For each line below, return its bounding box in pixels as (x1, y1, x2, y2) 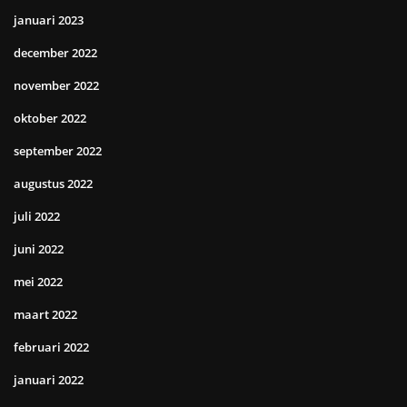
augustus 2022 (14, 175, 93, 193)
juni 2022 (14, 241, 64, 258)
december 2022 (14, 45, 97, 62)
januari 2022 (14, 372, 84, 389)
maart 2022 (14, 306, 77, 323)
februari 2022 (14, 339, 89, 356)
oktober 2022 (14, 110, 86, 127)
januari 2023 (14, 12, 84, 29)
